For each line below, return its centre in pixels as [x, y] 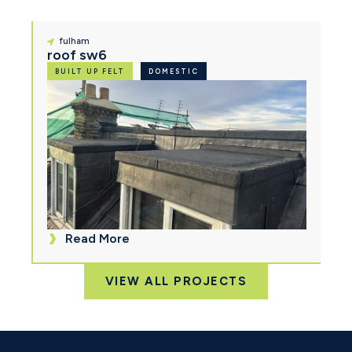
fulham [75, 42]
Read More [97, 239]
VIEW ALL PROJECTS [176, 282]
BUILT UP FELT [90, 71]
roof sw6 [77, 55]
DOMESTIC [174, 71]
